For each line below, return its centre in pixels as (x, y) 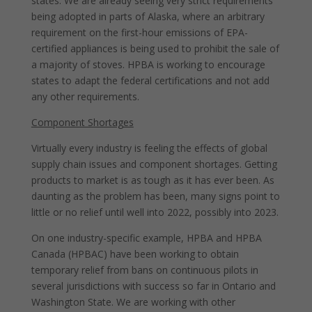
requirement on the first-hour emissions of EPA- (139, 32)
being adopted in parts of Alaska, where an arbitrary (148, 16)
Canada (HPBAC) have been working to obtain (135, 254)
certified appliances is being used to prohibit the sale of (155, 48)
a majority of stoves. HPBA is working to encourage (148, 64)
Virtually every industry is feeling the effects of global (149, 148)
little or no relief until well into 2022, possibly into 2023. (155, 212)
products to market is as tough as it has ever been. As (153, 180)
